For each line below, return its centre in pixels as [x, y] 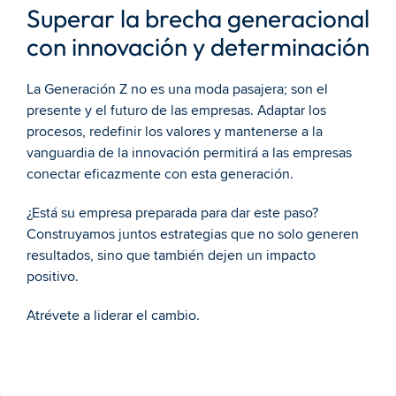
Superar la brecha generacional [198, 18]
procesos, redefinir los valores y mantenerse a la [175, 132]
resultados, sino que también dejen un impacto [171, 255]
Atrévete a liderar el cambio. [113, 316]
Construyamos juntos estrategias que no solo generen [193, 234]
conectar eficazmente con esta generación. [160, 174]
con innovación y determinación [198, 46]
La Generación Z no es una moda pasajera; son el [177, 89]
